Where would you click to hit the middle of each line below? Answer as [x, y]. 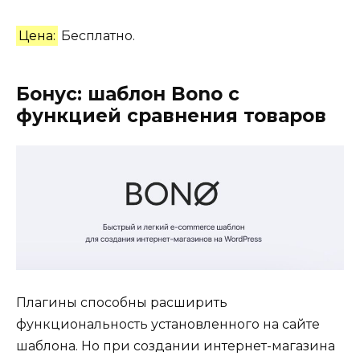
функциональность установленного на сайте [168, 324]
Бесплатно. [97, 35]
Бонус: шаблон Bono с [128, 94]
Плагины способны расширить [122, 302]
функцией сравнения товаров [171, 115]
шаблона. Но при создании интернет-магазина [176, 346]
